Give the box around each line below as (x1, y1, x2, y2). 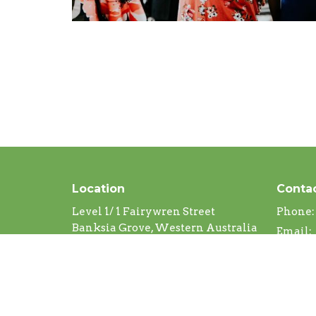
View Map (72, 254, 126, 267)
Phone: (276, 205, 315, 219)
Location (72, 181, 125, 195)
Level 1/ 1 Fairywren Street (72, 205, 215, 219)
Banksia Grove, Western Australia (72, 221, 257, 235)
